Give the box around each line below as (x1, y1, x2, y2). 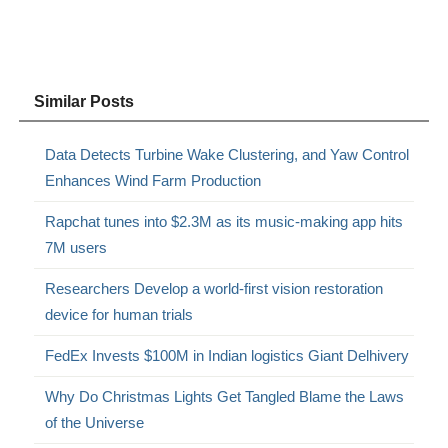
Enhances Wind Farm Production (45, 171, 262, 189)
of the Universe (45, 413, 145, 431)
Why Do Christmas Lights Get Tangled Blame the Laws (45, 387, 405, 405)
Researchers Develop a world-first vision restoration (45, 279, 384, 297)
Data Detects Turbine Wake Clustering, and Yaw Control (45, 145, 410, 163)
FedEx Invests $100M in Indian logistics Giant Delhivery (45, 346, 410, 364)
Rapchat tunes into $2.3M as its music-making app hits (45, 212, 404, 230)
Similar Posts (34, 92, 135, 110)
